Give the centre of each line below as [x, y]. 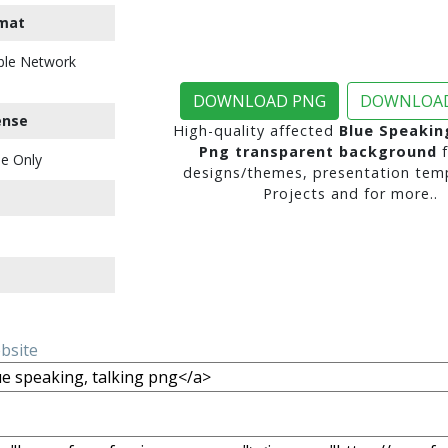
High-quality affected [256, 130]
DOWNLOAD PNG [259, 101]
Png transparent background [317, 151]
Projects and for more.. [350, 193]
